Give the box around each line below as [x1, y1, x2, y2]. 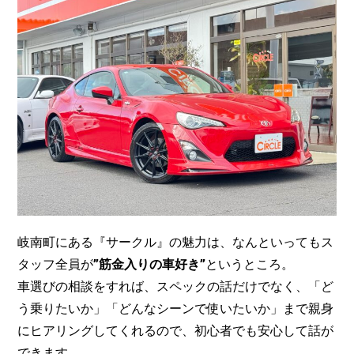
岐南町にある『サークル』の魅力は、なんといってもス [17, 235, 333, 250]
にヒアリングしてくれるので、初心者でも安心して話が [17, 323, 333, 339]
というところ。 [205, 257, 294, 273]
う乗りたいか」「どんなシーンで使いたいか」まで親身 [17, 301, 333, 317]
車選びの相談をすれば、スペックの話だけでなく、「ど [17, 279, 333, 295]
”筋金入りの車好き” [93, 257, 205, 273]
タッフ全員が [17, 257, 93, 273]
